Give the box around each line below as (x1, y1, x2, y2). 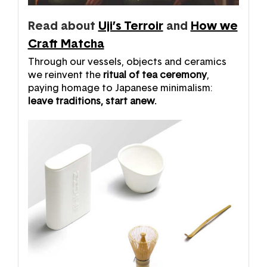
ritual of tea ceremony (103, 70, 207, 80)
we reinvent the (27, 70, 103, 80)
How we (190, 20, 238, 32)
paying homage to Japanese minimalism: (27, 83, 212, 93)
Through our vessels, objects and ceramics (27, 57, 226, 67)
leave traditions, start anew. (27, 96, 156, 106)
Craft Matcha (27, 38, 104, 50)
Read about (27, 20, 95, 32)
